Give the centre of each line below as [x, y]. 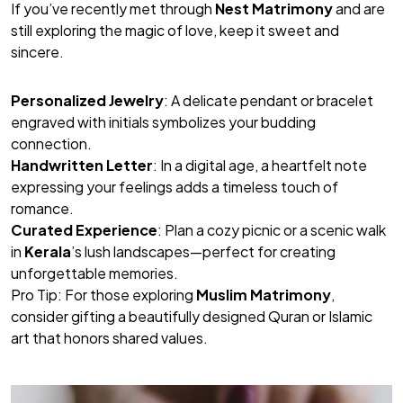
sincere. [37, 52]
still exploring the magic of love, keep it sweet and [175, 31]
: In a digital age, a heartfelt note [260, 166]
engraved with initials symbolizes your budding [163, 122]
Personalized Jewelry [87, 101]
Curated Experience [84, 230]
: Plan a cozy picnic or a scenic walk [272, 230]
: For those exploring [127, 295]
